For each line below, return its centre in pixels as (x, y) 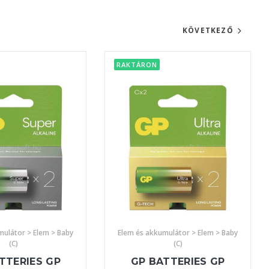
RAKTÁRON (137, 65)
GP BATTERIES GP (178, 261)
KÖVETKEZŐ (208, 30)
